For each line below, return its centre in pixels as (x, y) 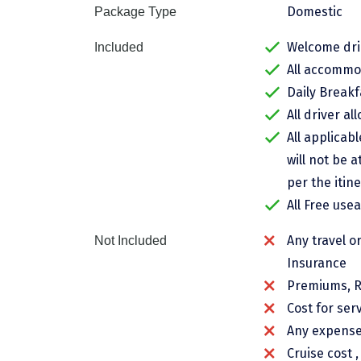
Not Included (131, 240)
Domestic (315, 11)
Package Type (135, 11)
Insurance (317, 263)
